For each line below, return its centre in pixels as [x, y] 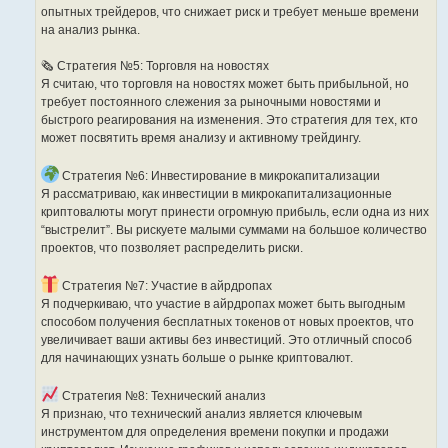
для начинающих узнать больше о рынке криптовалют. [197, 358]
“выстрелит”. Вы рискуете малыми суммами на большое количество [234, 230]
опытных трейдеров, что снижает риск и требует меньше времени [230, 12]
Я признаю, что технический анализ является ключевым [201, 414]
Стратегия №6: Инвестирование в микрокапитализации [219, 176]
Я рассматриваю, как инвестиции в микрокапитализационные [216, 194]
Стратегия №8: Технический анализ [162, 396]
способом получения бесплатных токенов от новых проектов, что [227, 322]
